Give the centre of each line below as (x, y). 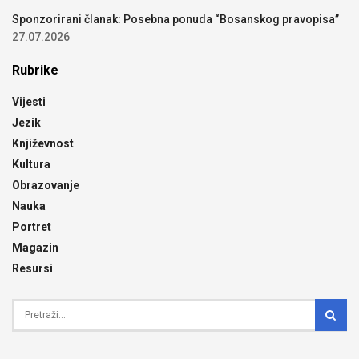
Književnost (43, 143)
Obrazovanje (46, 185)
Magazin (35, 247)
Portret (32, 226)
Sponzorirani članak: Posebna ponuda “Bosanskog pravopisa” (175, 19)
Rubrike (35, 70)
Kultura (31, 164)
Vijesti (29, 101)
